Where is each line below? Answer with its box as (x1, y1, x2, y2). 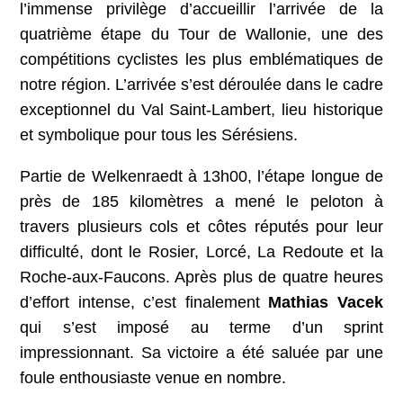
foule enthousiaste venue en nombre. (20, 369, 286, 388)
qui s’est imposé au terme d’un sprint (20, 318, 383, 337)
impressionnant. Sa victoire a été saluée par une (20, 344, 383, 363)
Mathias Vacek (268, 293, 384, 312)
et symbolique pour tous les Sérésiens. (20, 126, 298, 145)
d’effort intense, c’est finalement (20, 293, 269, 312)
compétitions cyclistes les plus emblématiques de (20, 50, 383, 69)
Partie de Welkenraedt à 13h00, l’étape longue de (20, 167, 383, 186)
